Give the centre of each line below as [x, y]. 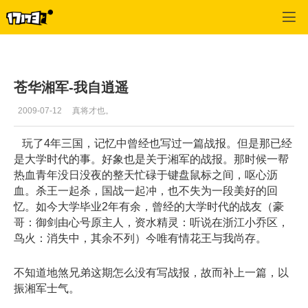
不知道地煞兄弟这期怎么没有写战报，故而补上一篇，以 [151, 273]
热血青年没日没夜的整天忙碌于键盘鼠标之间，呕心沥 [146, 175]
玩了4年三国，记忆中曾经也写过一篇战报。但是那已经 [153, 144]
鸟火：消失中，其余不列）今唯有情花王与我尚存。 [140, 239]
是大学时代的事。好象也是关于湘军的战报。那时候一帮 [151, 159]
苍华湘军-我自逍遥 [71, 87]
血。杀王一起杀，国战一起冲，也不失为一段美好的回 [146, 191]
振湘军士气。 [47, 289]
